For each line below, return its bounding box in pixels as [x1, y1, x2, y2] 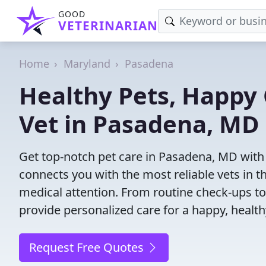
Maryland [64, 56, 110, 71]
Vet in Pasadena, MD [19, 107, 259, 140]
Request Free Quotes [29, 239, 147, 255]
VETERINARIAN [58, 17, 158, 34]
